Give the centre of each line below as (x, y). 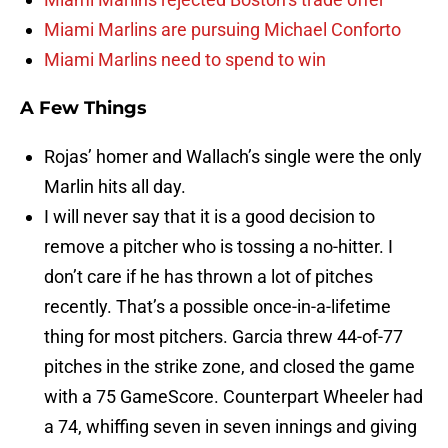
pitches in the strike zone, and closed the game (229, 367)
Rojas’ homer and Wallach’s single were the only (233, 157)
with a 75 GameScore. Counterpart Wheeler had (233, 397)
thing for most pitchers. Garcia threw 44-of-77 (223, 337)
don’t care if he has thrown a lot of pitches (208, 277)
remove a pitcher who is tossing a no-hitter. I (218, 247)
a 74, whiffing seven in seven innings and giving (230, 427)
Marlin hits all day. (115, 187)
